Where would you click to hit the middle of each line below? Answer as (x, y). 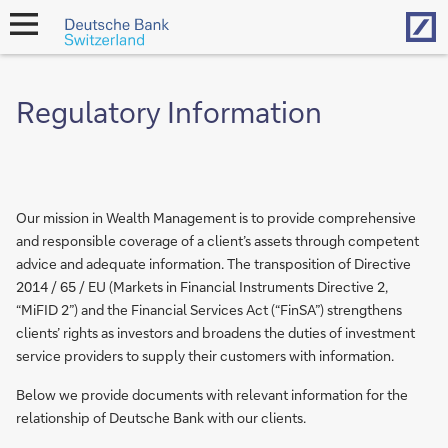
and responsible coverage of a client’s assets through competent (217, 240)
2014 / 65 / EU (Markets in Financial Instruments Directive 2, (202, 286)
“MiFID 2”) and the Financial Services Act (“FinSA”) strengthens (209, 309)
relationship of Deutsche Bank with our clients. (161, 417)
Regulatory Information (169, 111)
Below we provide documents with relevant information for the (212, 394)
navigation (37, 49)
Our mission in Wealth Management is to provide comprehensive (216, 217)
